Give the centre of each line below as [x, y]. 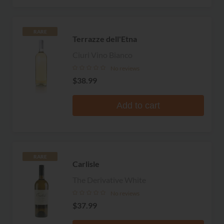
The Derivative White [109, 179]
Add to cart [138, 105]
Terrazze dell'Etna [105, 38]
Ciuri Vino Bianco [102, 54]
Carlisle [86, 163]
